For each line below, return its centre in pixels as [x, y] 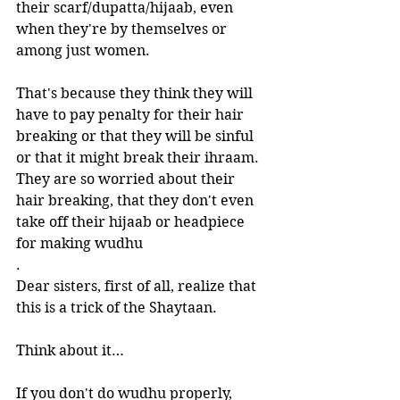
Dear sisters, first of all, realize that [138, 286]
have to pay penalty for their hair [132, 115]
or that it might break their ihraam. [139, 158]
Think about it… [70, 350]
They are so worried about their [127, 179]
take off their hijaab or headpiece [132, 222]
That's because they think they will [136, 93]
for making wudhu [79, 243]
